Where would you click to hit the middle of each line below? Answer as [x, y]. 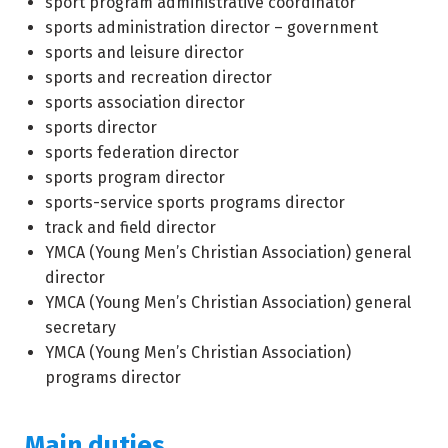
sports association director [145, 102]
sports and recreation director [158, 77]
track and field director [130, 227]
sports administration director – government [211, 27]
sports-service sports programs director [195, 202]
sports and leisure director [144, 52]
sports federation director [142, 152]
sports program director [135, 177]
